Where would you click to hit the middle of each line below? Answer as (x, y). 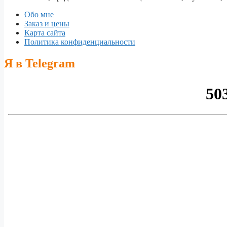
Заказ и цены (47, 24)
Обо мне (39, 15)
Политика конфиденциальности (80, 42)
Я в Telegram (40, 64)
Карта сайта (45, 33)
